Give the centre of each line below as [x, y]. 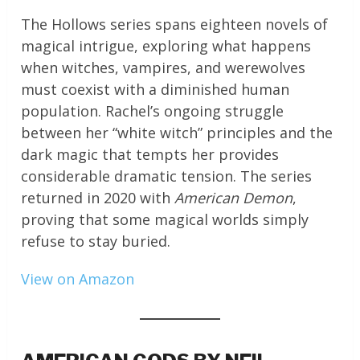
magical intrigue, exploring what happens [166, 46]
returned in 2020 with [98, 198]
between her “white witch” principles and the [177, 133]
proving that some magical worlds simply [165, 220]
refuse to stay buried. [96, 241]
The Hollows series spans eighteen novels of [175, 25]
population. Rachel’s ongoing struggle [153, 111]
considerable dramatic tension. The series [167, 176]
